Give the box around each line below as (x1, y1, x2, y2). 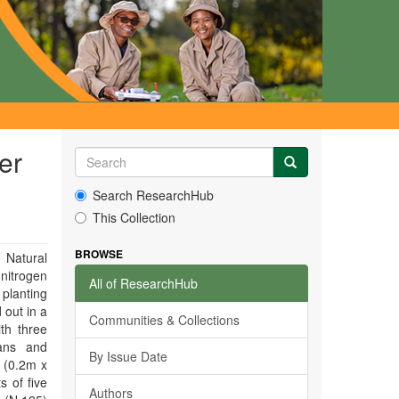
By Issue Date (88, 347, 167, 365)
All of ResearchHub (88, 274, 198, 292)
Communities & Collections (88, 311, 240, 329)
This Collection (92, 208, 175, 226)
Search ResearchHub (92, 186, 214, 204)
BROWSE (74, 246, 123, 262)
